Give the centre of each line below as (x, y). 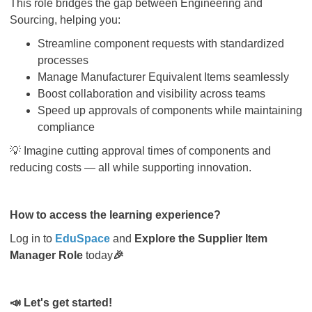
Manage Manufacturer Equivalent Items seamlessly (163, 77)
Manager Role (46, 255)
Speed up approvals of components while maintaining (170, 110)
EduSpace (83, 239)
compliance (66, 127)
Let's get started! (68, 303)
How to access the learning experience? (115, 215)
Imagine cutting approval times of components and (146, 151)
